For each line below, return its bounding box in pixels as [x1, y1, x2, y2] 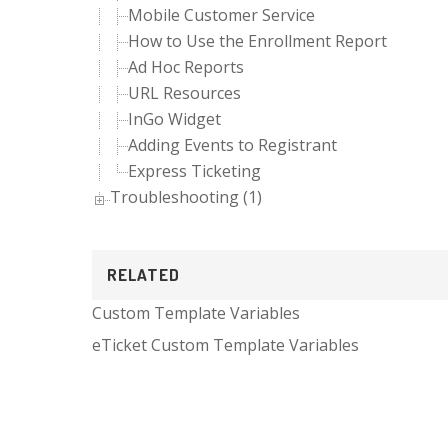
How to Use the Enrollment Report [128, 30, 387, 52]
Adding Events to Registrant [128, 134, 337, 156]
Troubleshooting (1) [110, 186, 262, 208]
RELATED [107, 264, 180, 285]
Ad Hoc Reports [128, 56, 244, 78]
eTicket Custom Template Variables [92, 334, 359, 356]
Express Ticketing [128, 160, 261, 182]
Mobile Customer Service [128, 4, 315, 26]
